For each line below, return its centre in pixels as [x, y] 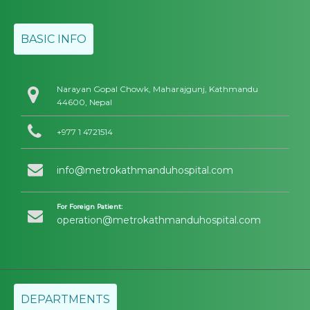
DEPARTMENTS [65, 300]
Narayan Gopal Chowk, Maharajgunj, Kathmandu [157, 89]
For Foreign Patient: [90, 207]
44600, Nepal [84, 102]
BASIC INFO [54, 39]
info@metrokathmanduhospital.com [145, 171]
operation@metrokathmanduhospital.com [159, 220]
